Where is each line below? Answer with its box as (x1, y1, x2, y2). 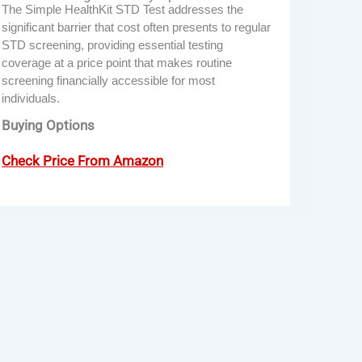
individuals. (2, 90, 61, 105)
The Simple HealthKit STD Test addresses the (2, 2, 244, 16)
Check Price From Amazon (2, 152, 164, 169)
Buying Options (2, 116, 95, 133)
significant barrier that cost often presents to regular (2, 19, 271, 34)
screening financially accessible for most (2, 73, 216, 87)
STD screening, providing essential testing (2, 37, 224, 52)
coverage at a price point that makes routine (2, 55, 233, 69)
